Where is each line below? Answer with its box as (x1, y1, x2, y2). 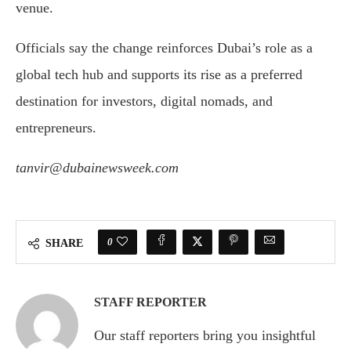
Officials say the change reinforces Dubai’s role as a (16, 40, 313, 56)
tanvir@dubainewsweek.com (16, 160, 179, 176)
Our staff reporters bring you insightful (94, 327, 316, 344)
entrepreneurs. (16, 120, 96, 136)
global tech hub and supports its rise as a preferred (16, 67, 302, 83)
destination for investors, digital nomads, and (16, 93, 273, 110)
